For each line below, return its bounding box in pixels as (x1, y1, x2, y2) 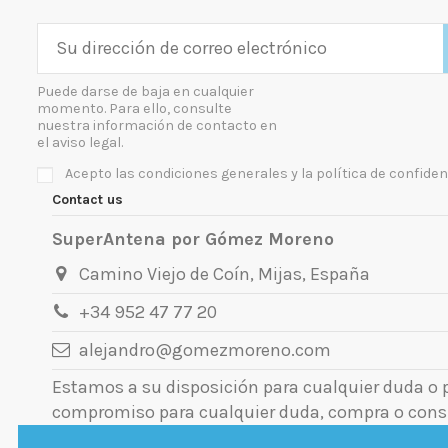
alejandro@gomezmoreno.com (79, 339, 332, 362)
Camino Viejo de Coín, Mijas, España (79, 263, 371, 286)
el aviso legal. (37, 133, 123, 151)
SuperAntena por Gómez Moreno (52, 227, 334, 250)
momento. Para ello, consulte (37, 99, 232, 117)
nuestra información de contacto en (37, 116, 277, 134)
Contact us (52, 190, 123, 208)
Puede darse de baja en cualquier (37, 82, 254, 100)
